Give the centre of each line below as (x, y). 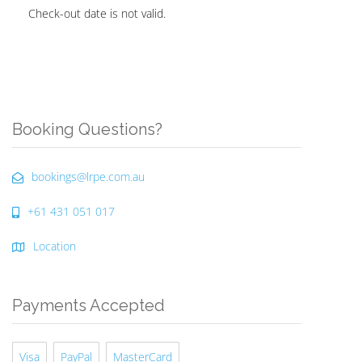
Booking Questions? (87, 129)
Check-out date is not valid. (97, 13)
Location (55, 246)
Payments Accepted (88, 305)
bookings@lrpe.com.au (88, 177)
